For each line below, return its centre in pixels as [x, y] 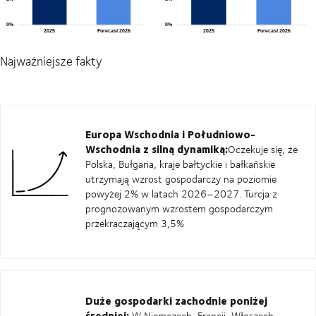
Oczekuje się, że [263, 149]
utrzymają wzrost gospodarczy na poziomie [181, 178]
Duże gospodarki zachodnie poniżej [176, 300]
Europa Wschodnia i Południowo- [170, 134]
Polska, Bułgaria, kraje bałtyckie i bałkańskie [180, 164]
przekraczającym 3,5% [135, 223]
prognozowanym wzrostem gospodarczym [179, 208]
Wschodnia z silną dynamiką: [157, 148]
